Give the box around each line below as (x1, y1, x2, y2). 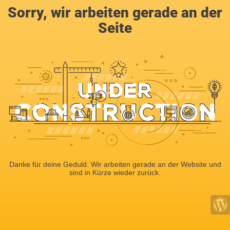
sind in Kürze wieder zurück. (69, 168, 161, 177)
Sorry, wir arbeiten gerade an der (8, 4, 222, 21)
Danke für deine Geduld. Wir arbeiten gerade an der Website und (9, 160, 221, 168)
